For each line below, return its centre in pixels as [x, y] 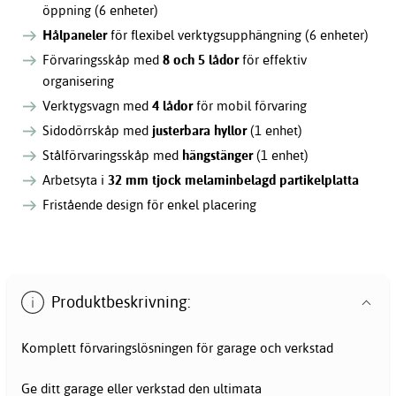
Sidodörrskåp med [98, 130]
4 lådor [173, 105]
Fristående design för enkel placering [150, 204]
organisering [79, 80]
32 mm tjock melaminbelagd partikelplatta [234, 179]
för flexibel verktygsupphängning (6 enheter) [238, 34]
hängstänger [218, 155]
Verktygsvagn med [98, 105]
